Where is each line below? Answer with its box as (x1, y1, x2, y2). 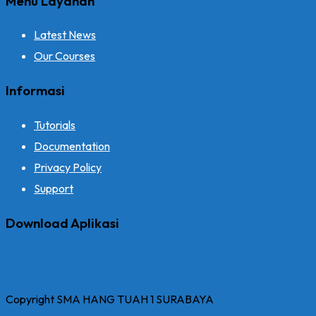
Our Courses (34, 49, 95, 63)
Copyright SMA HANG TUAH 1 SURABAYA (6, 292, 214, 307)
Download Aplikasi (6, 214, 119, 231)
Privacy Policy (34, 159, 102, 174)
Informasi (6, 82, 65, 99)
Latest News (34, 28, 96, 42)
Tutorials (34, 117, 75, 132)
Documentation (34, 138, 110, 153)
